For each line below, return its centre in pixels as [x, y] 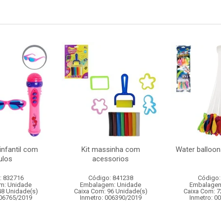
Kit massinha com [110, 149]
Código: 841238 [110, 178]
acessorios [110, 159]
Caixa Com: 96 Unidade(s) [110, 191]
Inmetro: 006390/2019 [110, 198]
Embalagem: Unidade [110, 185]
